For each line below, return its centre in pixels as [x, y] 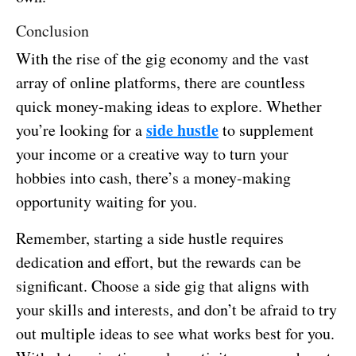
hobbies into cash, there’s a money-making [153, 177]
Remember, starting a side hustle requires [150, 238]
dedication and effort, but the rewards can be [159, 261]
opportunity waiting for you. [106, 201]
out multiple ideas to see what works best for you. [175, 333]
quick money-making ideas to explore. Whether [169, 106]
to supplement [266, 130]
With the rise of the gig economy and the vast [163, 58]
